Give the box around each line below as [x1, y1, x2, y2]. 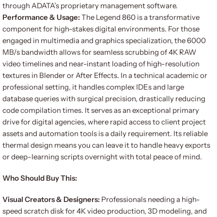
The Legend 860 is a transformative [80, 13, 200, 22]
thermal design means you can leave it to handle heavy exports [2, 140, 210, 150]
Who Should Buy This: [2, 173, 77, 183]
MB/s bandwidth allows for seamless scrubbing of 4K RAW [2, 47, 196, 57]
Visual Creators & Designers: [2, 195, 100, 204]
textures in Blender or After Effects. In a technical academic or [2, 71, 207, 80]
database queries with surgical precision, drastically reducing [2, 94, 205, 103]
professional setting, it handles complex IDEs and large [2, 82, 184, 92]
